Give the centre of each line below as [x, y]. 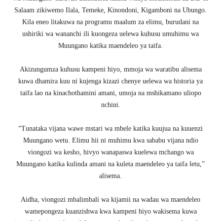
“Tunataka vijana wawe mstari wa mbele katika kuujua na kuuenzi [110, 129]
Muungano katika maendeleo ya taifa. [110, 46]
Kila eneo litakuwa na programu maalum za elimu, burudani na [110, 22]
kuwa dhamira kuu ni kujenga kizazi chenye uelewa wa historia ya [110, 81]
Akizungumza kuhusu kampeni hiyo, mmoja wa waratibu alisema [110, 70]
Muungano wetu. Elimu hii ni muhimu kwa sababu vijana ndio [110, 141]
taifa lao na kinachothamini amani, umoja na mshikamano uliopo [110, 93]
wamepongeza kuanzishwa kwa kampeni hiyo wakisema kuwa [110, 212]
